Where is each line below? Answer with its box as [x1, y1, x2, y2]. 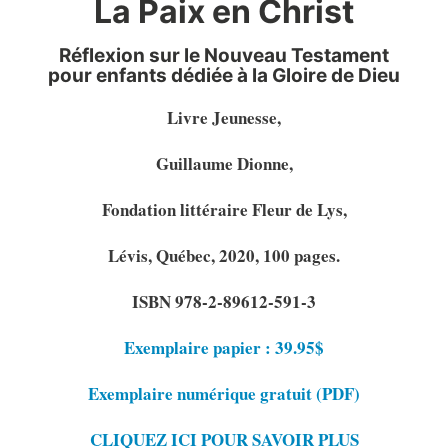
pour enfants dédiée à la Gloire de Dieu [48, 63, 400, 87]
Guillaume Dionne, [155, 150, 293, 176]
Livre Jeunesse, [167, 104, 281, 130]
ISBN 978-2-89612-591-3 [132, 288, 316, 314]
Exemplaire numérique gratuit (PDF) [88, 380, 360, 406]
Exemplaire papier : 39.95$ [124, 334, 324, 360]
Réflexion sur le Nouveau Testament [59, 43, 389, 67]
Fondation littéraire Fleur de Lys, [101, 196, 347, 222]
